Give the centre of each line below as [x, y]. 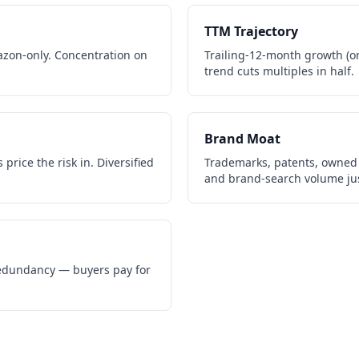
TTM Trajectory [251, 31]
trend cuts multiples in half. [279, 71]
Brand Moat [242, 139]
